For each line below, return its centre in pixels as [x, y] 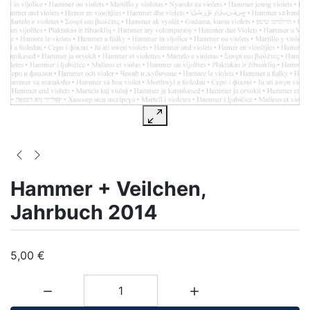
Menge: [29, 282]
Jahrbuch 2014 [84, 212]
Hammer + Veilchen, [109, 188]
